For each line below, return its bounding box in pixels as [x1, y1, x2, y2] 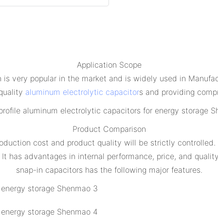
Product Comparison [72, 124, 146, 134]
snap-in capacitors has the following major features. [16, 164, 202, 175]
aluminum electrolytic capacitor [25, 87, 139, 97]
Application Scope [76, 59, 142, 70]
